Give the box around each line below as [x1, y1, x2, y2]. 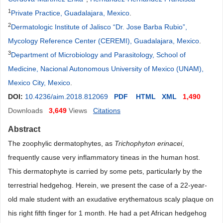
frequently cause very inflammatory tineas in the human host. [8, 153, 200, 161]
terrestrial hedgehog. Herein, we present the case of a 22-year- [8, 181, 207, 189]
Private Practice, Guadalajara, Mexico [11, 9, 129, 17]
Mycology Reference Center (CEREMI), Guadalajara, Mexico [8, 37, 199, 45]
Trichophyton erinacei [114, 139, 182, 147]
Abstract [8, 125, 40, 133]
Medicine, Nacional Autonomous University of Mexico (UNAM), [8, 65, 204, 73]
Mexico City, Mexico [8, 79, 70, 87]
